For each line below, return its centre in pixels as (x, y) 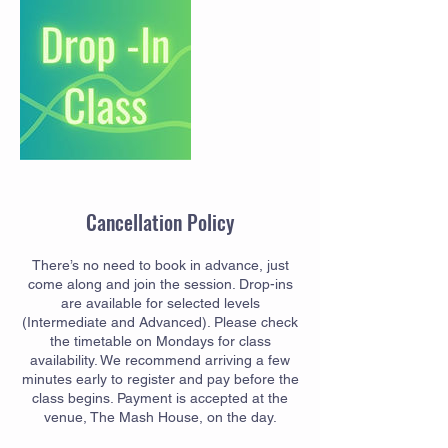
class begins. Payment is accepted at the (160, 397)
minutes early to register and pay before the (160, 378)
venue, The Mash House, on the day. (160, 416)
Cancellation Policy (160, 221)
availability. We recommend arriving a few (160, 359)
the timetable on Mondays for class (160, 340)
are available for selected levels (160, 302)
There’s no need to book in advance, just (160, 264)
